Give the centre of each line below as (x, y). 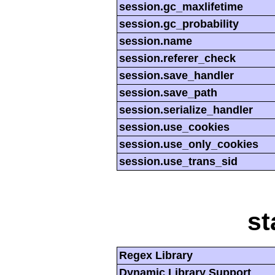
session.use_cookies (174, 127)
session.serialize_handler (186, 110)
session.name (156, 41)
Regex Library (156, 255)
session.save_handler (176, 75)
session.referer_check (177, 58)
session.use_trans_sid (178, 161)
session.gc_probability (179, 24)
